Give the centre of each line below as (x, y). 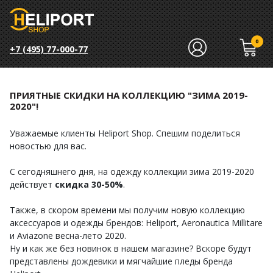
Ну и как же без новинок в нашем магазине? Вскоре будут (131, 248)
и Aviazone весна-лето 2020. (68, 236)
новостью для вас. (48, 146)
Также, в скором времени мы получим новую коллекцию (127, 210)
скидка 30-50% (89, 184)
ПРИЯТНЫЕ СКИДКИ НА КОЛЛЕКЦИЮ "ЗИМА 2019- (129, 95)
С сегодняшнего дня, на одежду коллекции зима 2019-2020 (132, 172)
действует (32, 184)
